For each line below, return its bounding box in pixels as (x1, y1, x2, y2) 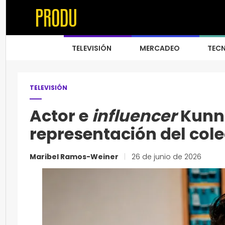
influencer (92, 104, 177, 127)
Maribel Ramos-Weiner (30, 152, 120, 162)
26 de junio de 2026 (130, 152, 201, 162)
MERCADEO (140, 43, 180, 53)
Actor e (30, 104, 92, 127)
